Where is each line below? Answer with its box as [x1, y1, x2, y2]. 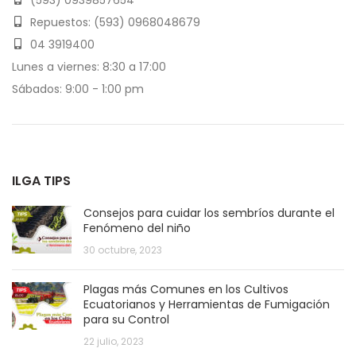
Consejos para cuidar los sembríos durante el [83, 204, 335, 221]
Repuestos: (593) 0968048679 [27, 14, 200, 30]
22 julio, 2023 [83, 334, 144, 348]
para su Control [83, 311, 169, 327]
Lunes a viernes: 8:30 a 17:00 [12, 58, 166, 75]
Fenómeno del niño [83, 219, 191, 236]
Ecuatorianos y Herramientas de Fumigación [83, 296, 330, 312]
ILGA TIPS [12, 171, 71, 190]
